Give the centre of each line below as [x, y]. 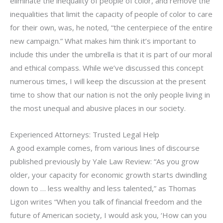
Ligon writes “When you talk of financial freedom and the [106, 201]
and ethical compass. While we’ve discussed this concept [107, 67]
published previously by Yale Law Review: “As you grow [105, 161]
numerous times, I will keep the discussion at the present [108, 81]
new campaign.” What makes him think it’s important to [103, 41]
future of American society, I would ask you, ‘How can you [108, 215]
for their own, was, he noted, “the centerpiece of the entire [111, 27]
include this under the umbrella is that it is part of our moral [111, 54]
